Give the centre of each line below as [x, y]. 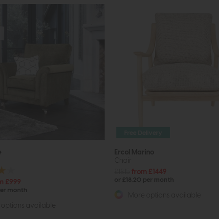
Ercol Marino [134, 152]
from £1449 [149, 172]
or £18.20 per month [144, 180]
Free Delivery [143, 133]
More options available [164, 195]
